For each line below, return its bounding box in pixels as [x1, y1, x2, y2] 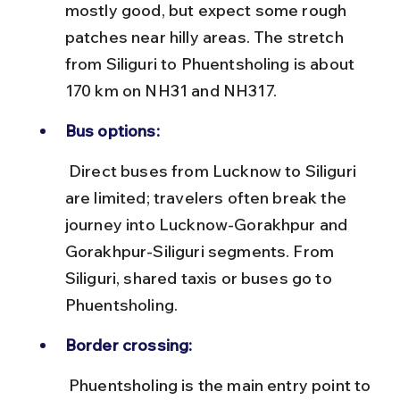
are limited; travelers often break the [64, 187, 351, 208]
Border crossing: [64, 334, 193, 355]
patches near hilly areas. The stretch [64, 26, 347, 47]
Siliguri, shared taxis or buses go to [64, 267, 336, 288]
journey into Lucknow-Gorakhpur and [64, 213, 352, 235]
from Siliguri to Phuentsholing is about [64, 53, 359, 74]
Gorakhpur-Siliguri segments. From [64, 240, 338, 262]
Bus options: [64, 120, 160, 141]
